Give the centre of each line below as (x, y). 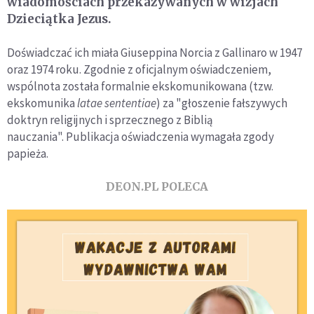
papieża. (28, 153)
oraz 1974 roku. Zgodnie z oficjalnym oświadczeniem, (139, 69)
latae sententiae (117, 103)
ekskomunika (42, 103)
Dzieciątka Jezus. (59, 19)
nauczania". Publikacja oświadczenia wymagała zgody (141, 136)
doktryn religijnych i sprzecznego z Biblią (110, 120)
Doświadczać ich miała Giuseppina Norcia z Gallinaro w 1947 (155, 52)
